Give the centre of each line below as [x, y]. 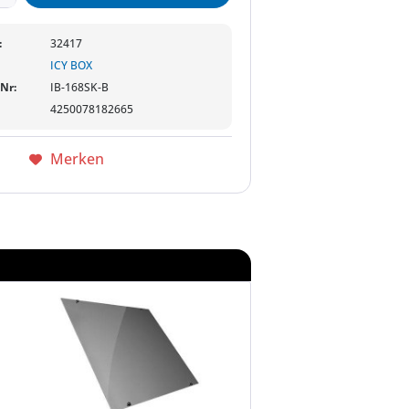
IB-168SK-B [80, 87]
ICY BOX [72, 65]
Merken [77, 159]
